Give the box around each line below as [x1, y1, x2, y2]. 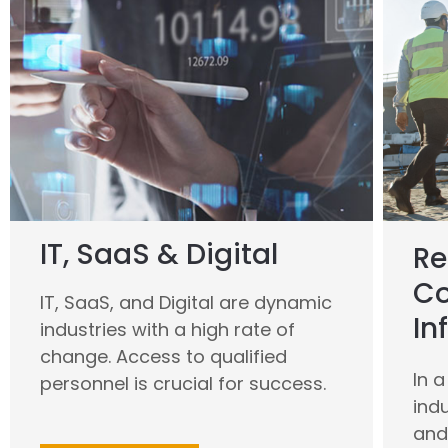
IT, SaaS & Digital [40, 234, 278, 274]
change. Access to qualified [40, 343, 287, 369]
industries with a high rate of [40, 316, 295, 342]
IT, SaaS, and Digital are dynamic [40, 289, 332, 315]
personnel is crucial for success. [40, 370, 326, 396]
